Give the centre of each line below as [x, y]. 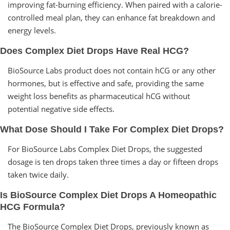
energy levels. [32, 30]
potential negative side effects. [61, 109]
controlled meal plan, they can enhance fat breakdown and [111, 17]
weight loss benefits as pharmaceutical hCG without [99, 96]
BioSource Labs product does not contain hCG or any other [112, 70]
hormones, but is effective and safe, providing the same [106, 83]
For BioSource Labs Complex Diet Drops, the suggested [105, 149]
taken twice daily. [38, 174]
